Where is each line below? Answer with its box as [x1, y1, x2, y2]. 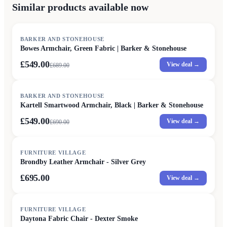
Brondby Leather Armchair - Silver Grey [20, 158, 146, 166]
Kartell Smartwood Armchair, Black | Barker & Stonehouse [20, 101, 204, 109]
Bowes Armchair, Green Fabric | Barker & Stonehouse [20, 44, 187, 52]
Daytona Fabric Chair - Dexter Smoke [20, 214, 138, 222]
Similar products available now [12, 1, 148, 13]
